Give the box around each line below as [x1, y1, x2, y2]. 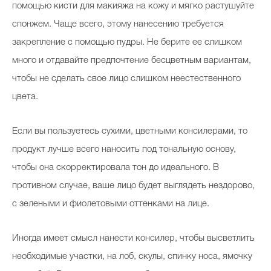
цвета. [12, 93, 38, 101]
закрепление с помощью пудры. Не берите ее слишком [12, 38, 242, 47]
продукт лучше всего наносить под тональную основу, [12, 145, 236, 154]
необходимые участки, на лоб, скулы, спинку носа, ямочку [12, 252, 252, 261]
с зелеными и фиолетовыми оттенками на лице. [12, 200, 212, 208]
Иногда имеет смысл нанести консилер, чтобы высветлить [12, 234, 255, 243]
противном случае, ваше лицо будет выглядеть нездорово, [12, 181, 255, 190]
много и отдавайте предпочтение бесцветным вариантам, [12, 56, 251, 65]
